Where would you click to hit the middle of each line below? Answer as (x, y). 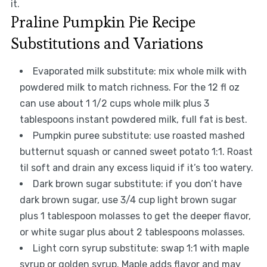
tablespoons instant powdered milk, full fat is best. (133, 120)
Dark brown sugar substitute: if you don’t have (137, 184)
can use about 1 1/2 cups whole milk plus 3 (114, 104)
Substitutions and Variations (107, 44)
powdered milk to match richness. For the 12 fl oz (129, 88)
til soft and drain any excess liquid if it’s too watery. (136, 168)
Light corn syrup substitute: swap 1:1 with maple (141, 249)
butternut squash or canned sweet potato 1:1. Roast (136, 152)
